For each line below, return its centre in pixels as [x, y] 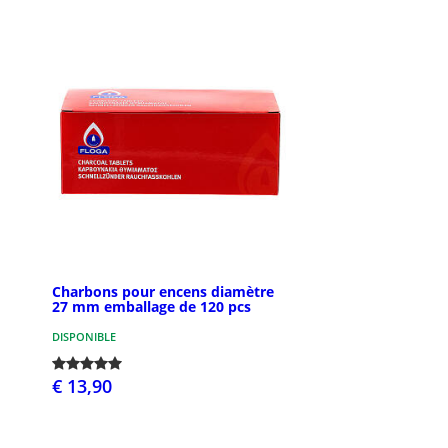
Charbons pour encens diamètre [163, 291]
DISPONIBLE [84, 336]
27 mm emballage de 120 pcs [151, 306]
